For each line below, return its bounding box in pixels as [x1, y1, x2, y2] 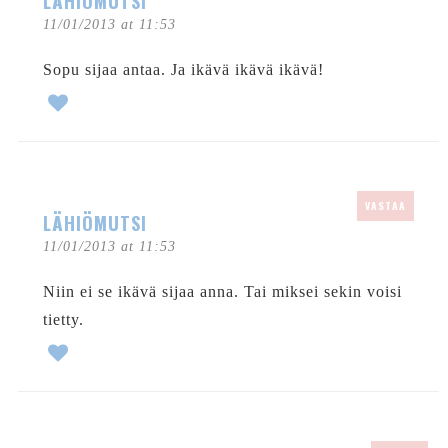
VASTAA [364, 197, 406, 213]
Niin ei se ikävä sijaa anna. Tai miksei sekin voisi [42, 282, 402, 300]
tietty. [42, 310, 84, 328]
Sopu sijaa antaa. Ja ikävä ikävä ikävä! [42, 60, 324, 78]
